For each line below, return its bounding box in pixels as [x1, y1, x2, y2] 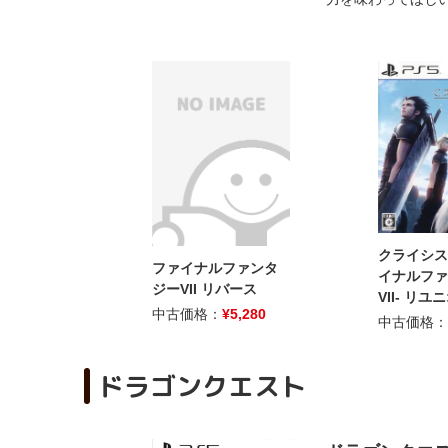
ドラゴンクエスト [98, 367, 306, 404]
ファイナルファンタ [152, 259, 278, 276]
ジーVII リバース [152, 280, 257, 297]
